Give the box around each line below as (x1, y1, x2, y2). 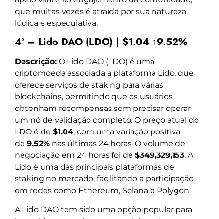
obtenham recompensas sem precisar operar (15, 104, 191, 113)
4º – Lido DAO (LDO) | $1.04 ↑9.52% (15, 35, 187, 49)
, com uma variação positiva (73, 127, 180, 137)
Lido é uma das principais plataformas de (15, 162, 174, 172)
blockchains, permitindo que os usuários (15, 92, 173, 102)
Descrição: (15, 57, 57, 66)
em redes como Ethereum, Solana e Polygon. (15, 186, 191, 196)
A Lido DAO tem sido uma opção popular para (15, 204, 192, 214)
